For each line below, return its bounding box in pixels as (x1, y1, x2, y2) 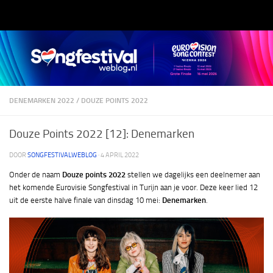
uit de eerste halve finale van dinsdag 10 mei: (9, 196, 162, 205)
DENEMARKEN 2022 (9, 96, 74, 105)
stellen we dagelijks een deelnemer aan (126, 170, 260, 180)
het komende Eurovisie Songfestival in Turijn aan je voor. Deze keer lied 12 (9, 183, 258, 193)
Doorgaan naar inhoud (16, 12, 97, 22)
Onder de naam (9, 170, 62, 180)
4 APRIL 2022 (101, 151, 139, 159)
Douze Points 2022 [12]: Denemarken (9, 127, 194, 141)
